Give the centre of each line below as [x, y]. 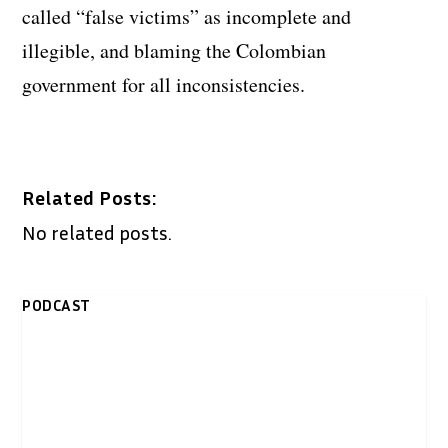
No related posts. [97, 231]
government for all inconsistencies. [164, 84]
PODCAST [56, 304]
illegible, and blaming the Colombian [174, 50]
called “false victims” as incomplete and [187, 16]
